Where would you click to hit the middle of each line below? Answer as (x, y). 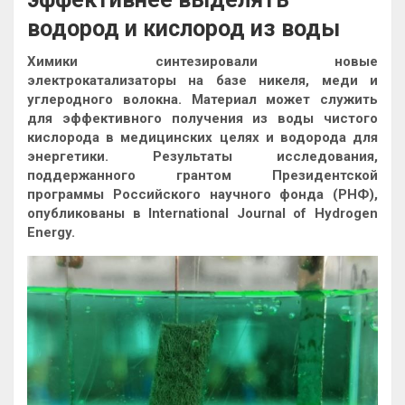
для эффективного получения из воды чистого (202, 118)
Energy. (51, 232)
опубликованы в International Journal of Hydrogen (202, 213)
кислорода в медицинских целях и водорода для (202, 137)
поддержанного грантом (150, 175)
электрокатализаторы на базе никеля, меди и (202, 80)
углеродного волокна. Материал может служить (202, 99)
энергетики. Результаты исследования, (202, 156)
